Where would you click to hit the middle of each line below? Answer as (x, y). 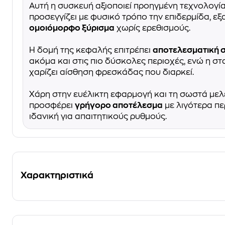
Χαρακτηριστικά (57, 175)
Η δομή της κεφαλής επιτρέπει (91, 50)
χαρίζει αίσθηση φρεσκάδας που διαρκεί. (111, 72)
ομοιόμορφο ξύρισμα (72, 28)
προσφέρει (52, 105)
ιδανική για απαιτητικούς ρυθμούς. (98, 116)
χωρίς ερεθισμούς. (152, 28)
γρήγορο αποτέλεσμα (119, 105)
